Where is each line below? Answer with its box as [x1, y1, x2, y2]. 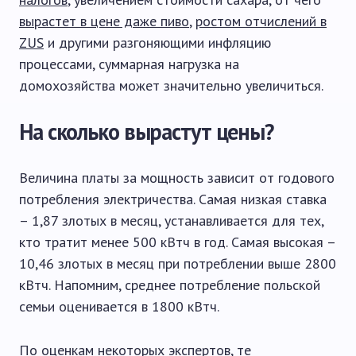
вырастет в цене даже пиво [19, 12, 189, 30]
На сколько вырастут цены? [19, 117, 273, 146]
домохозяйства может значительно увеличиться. [19, 76, 323, 95]
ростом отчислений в [195, 12, 327, 30]
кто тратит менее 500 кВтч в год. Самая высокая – [19, 233, 335, 251]
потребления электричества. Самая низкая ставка [19, 190, 327, 208]
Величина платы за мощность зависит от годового [19, 168, 335, 187]
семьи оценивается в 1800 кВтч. [19, 297, 219, 315]
